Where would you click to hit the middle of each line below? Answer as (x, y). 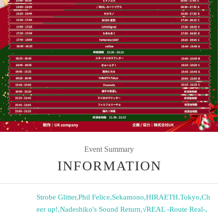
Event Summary (109, 149)
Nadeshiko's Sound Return (100, 209)
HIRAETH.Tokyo (173, 197)
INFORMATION (109, 165)
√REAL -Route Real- (174, 209)
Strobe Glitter (56, 197)
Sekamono (128, 197)
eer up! (47, 209)
